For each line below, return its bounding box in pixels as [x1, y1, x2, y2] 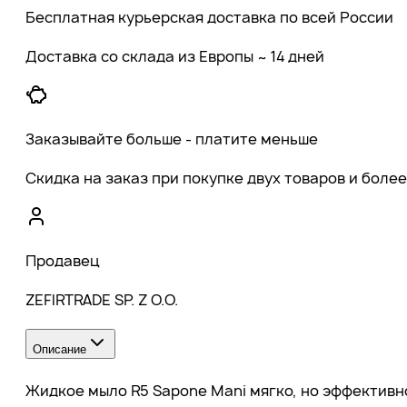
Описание [33, 342, 86, 357]
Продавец [25, 250, 100, 271]
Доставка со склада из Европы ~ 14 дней [25, 45, 324, 66]
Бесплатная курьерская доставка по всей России [25, 6, 393, 27]
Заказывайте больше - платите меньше [25, 128, 318, 149]
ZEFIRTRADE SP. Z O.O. [25, 289, 178, 310]
